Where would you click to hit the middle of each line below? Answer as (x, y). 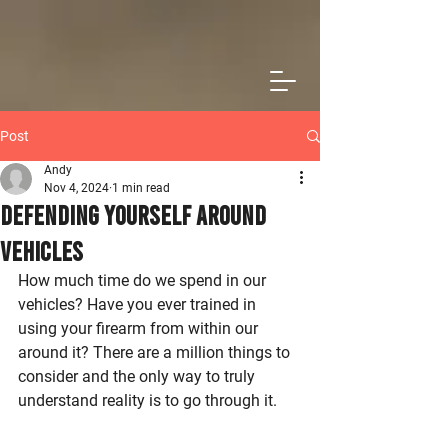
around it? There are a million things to (156, 352)
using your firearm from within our (140, 328)
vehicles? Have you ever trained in (139, 304)
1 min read (141, 188)
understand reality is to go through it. (147, 400)
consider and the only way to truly (138, 376)
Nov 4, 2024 (76, 188)
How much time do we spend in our (144, 280)
